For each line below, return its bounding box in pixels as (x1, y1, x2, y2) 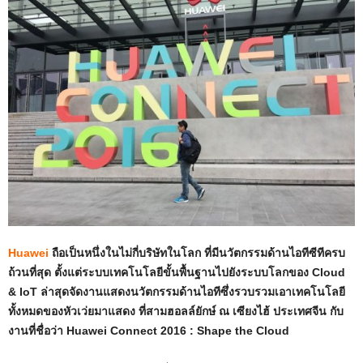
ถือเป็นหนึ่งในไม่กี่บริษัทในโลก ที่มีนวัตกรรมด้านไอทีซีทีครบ (49, 246, 345, 259)
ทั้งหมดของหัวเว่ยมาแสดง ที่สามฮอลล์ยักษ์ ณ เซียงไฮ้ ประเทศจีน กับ (8, 305, 344, 318)
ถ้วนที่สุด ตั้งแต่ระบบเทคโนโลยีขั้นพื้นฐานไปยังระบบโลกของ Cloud (8, 266, 345, 279)
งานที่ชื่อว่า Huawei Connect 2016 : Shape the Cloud (8, 324, 289, 337)
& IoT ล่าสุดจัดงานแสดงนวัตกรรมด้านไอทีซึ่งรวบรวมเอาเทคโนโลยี (8, 285, 345, 298)
